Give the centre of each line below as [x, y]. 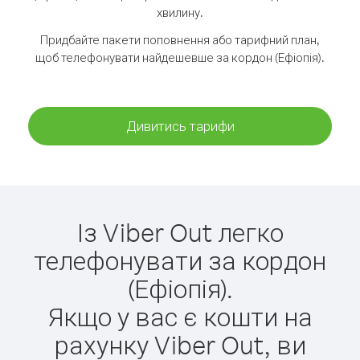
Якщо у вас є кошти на [180, 316]
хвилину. [180, 12]
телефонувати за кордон [180, 260]
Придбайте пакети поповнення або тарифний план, [180, 40]
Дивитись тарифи [180, 126]
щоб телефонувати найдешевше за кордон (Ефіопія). [180, 57]
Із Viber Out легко [180, 232]
